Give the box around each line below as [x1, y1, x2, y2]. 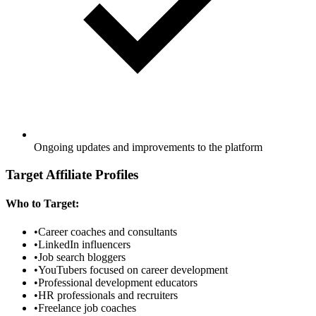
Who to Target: [6, 197, 79, 210]
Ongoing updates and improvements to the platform [34, 141, 262, 154]
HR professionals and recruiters [38, 288, 178, 301]
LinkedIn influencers [38, 238, 130, 250]
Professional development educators [38, 276, 197, 288]
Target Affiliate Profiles [6, 167, 138, 183]
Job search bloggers [38, 250, 126, 263]
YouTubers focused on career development [38, 263, 228, 276]
